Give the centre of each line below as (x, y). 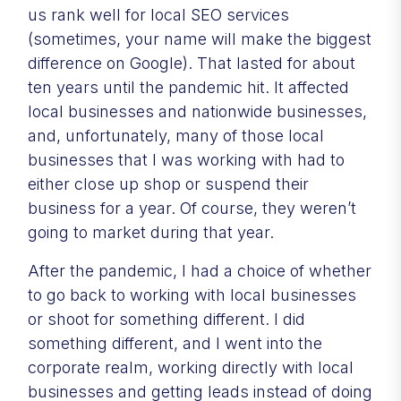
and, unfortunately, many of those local (176, 135)
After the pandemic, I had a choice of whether (200, 270)
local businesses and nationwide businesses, (197, 111)
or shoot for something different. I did (166, 319)
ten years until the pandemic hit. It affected (188, 87)
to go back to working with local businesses (192, 294)
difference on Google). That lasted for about (192, 63)
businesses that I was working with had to (186, 159)
